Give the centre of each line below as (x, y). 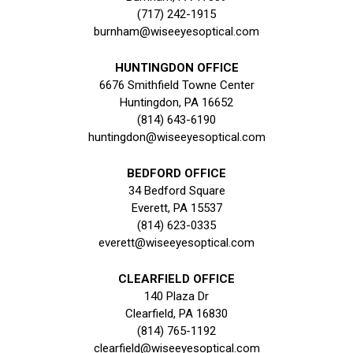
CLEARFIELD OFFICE (176, 279)
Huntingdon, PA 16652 (176, 103)
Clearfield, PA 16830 (176, 314)
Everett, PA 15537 (176, 208)
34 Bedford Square (176, 191)
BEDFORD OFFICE (176, 174)
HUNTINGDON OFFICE (176, 68)
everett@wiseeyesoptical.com (176, 243)
